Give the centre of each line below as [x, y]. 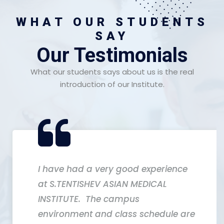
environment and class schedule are [116, 214]
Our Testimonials [112, 55]
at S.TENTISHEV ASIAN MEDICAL [102, 184]
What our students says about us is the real [112, 71]
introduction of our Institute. [112, 84]
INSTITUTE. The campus [89, 199]
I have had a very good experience [113, 169]
